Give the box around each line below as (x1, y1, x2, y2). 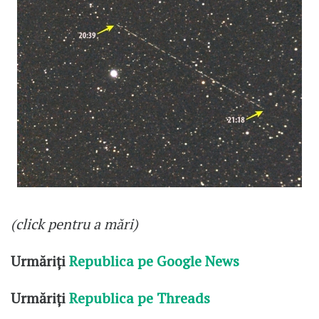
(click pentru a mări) (11, 214, 138, 234)
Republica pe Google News (69, 251, 239, 271)
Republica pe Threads (66, 288, 210, 308)
